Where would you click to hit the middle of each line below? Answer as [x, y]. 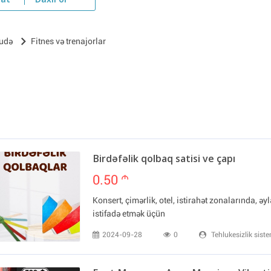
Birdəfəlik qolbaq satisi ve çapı [164, 159]
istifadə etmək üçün [129, 213]
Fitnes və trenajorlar [68, 41]
